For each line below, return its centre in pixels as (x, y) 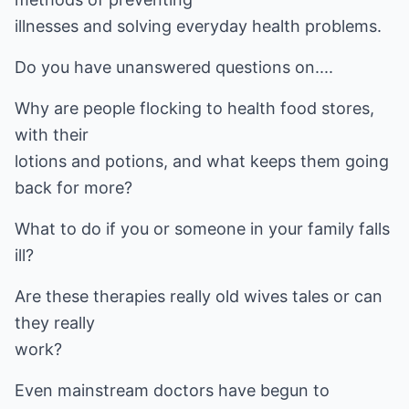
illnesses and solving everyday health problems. (198, 26)
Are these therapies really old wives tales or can (199, 296)
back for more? (73, 188)
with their (52, 135)
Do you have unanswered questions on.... (174, 67)
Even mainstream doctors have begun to (172, 390)
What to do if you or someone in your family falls (202, 229)
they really (55, 323)
